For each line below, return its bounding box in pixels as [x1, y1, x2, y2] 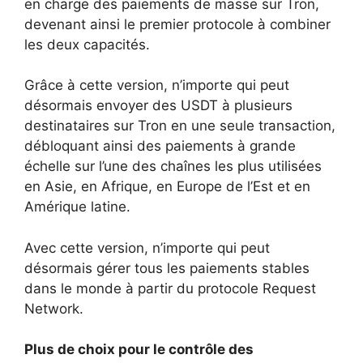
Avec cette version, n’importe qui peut [24, 239, 270, 256]
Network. [24, 300, 83, 317]
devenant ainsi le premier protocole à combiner [24, 15, 331, 32]
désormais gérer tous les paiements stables [24, 259, 310, 276]
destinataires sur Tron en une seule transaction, [24, 117, 335, 134]
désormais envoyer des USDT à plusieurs [24, 97, 293, 113]
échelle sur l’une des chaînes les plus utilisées [24, 158, 322, 174]
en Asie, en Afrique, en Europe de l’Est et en [24, 178, 310, 194]
